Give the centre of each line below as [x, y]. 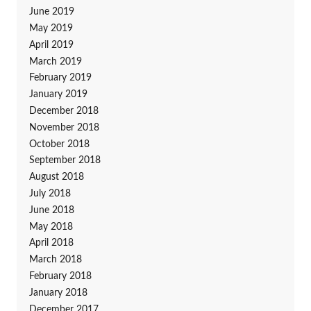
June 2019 [51, 12]
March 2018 [55, 260]
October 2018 [59, 144]
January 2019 [58, 95]
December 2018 [64, 111]
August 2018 [56, 177]
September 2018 [65, 161]
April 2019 [51, 45]
